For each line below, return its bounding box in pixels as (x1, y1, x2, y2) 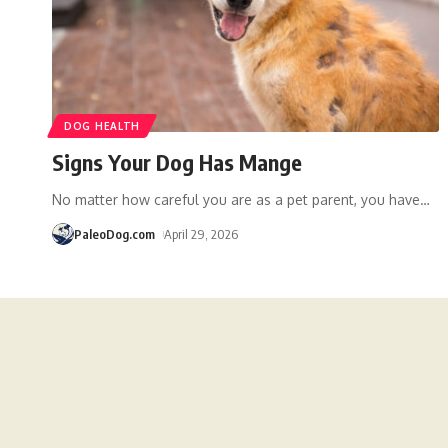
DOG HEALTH (64, 119, 140, 132)
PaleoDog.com (74, 225, 155, 242)
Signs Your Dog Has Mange (52, 147, 302, 176)
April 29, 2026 (163, 225, 238, 242)
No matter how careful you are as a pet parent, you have (52, 190, 420, 208)
